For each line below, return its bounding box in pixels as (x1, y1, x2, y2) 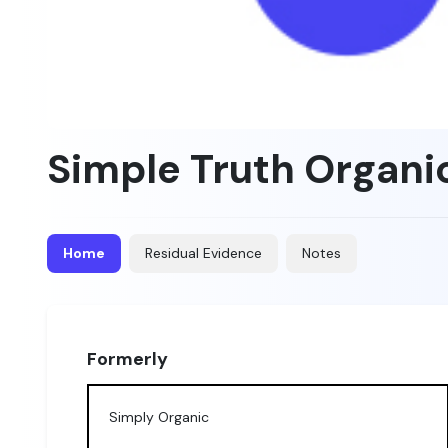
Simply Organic (109, 407, 209, 426)
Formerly (87, 346, 168, 371)
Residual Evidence (145, 243, 262, 262)
